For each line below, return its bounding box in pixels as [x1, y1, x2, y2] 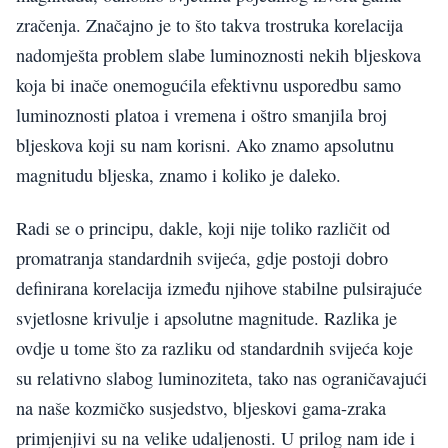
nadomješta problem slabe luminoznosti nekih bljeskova [16, 43, 421, 68]
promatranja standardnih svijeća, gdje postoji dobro [16, 245, 388, 270]
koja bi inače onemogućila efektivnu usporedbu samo [16, 73, 401, 98]
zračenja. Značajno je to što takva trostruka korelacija [16, 13, 403, 38]
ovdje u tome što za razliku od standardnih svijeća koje [16, 335, 413, 360]
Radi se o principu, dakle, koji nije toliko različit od [16, 215, 390, 240]
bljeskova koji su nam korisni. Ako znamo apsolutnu [16, 133, 394, 158]
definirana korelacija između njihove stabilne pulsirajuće [16, 275, 422, 300]
